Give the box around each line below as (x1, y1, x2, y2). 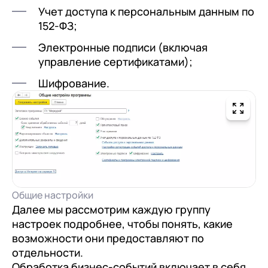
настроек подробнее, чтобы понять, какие (12, 216, 233, 231)
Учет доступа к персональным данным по (38, 4, 254, 19)
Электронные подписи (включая (38, 40, 208, 54)
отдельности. (12, 245, 83, 260)
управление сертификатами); (38, 54, 193, 69)
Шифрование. (38, 76, 109, 90)
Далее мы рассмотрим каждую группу (12, 202, 211, 217)
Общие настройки (12, 188, 93, 202)
